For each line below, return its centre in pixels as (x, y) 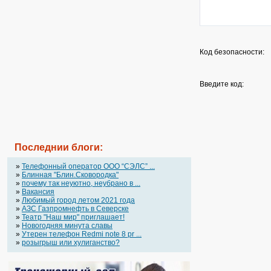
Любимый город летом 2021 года (78, 200)
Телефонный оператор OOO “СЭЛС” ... (88, 166)
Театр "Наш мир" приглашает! (73, 217)
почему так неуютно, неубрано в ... (81, 183)
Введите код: (221, 84)
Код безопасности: (232, 52)
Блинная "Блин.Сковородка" (70, 175)
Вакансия (38, 192)
